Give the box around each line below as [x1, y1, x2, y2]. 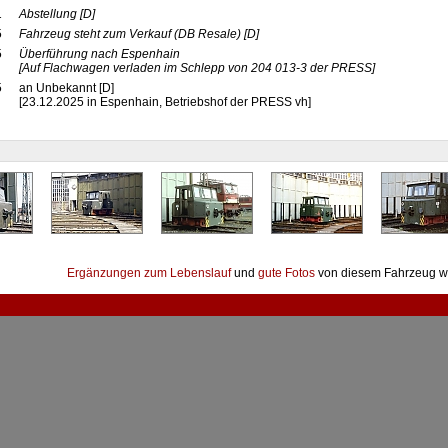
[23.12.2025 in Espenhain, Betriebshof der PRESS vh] [18, 95, 311, 109]
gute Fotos [258, 266, 315, 280]
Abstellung [18, 7, 77, 21]
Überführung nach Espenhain [18, 47, 180, 61]
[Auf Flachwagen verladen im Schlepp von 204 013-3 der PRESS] [18, 61, 375, 75]
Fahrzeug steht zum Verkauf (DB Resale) [18, 27, 241, 41]
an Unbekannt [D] [18, 81, 120, 95]
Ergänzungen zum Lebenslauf [67, 266, 231, 280]
